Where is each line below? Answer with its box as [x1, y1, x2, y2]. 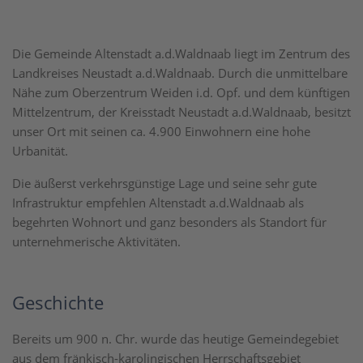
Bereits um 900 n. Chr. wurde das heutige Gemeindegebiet [12, 331, 339, 347]
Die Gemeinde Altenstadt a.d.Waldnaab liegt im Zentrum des [12, 45, 350, 62]
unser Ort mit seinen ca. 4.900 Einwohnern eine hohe [12, 123, 310, 139]
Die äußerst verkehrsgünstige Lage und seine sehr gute [12, 175, 317, 191]
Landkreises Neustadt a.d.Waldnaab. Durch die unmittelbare [12, 65, 348, 81]
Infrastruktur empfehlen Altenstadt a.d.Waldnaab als [12, 194, 304, 211]
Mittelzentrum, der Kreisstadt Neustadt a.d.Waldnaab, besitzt [12, 104, 351, 120]
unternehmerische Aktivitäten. [12, 233, 181, 250]
